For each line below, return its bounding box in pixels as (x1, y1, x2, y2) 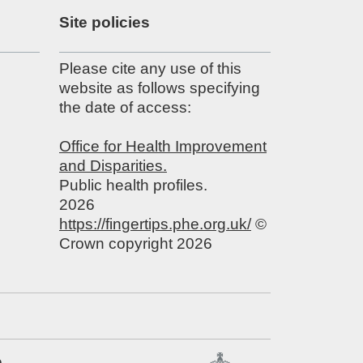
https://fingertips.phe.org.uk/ (59, 216, 251, 233)
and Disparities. (59, 157, 167, 175)
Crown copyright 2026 (59, 235, 212, 253)
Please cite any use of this (59, 60, 241, 78)
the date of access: (59, 99, 191, 117)
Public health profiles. (59, 177, 207, 194)
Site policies (59, 14, 150, 32)
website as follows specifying (59, 79, 260, 97)
